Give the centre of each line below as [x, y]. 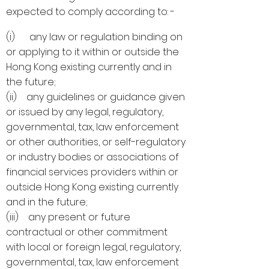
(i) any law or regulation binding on [94, 37]
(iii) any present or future [68, 217]
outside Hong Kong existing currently [92, 187]
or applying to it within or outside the [92, 52]
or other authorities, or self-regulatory [96, 142]
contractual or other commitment [87, 232]
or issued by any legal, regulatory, [85, 112]
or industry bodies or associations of [92, 157]
